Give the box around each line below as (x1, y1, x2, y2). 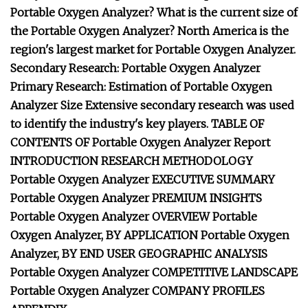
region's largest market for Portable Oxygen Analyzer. (10, 43, 296, 56)
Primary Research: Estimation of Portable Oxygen (10, 80, 272, 93)
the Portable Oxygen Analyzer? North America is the (10, 24, 289, 38)
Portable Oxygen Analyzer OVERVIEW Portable (10, 210, 257, 223)
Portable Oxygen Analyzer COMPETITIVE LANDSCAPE (10, 265, 298, 279)
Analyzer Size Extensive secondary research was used (10, 98, 294, 112)
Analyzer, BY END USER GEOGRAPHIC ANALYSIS (10, 247, 267, 261)
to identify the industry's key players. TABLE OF (10, 117, 264, 131)
